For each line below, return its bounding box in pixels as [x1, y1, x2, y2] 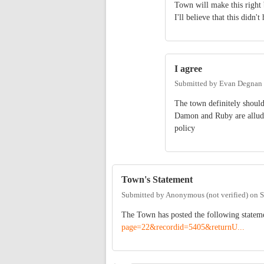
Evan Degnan [219, 80, 262, 88]
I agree [174, 62, 202, 74]
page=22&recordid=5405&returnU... [121, 222, 245, 232]
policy [174, 124, 197, 133]
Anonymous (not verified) [166, 190, 248, 199]
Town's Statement [121, 174, 193, 186]
